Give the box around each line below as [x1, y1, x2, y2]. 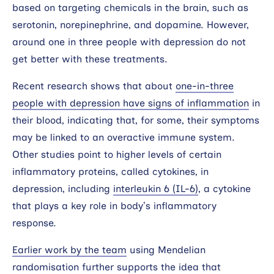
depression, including [12, 182, 113, 194]
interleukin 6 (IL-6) [113, 182, 198, 194]
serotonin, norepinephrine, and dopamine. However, [12, 18, 249, 31]
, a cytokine [198, 182, 251, 194]
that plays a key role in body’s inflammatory [12, 199, 217, 212]
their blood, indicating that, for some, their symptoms [12, 114, 259, 126]
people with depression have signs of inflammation [12, 97, 249, 109]
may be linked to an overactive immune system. [12, 131, 235, 143]
